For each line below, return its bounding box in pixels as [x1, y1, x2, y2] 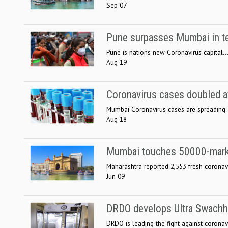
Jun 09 [106, 171, 125, 181]
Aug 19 [106, 57, 127, 67]
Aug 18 [106, 114, 127, 124]
